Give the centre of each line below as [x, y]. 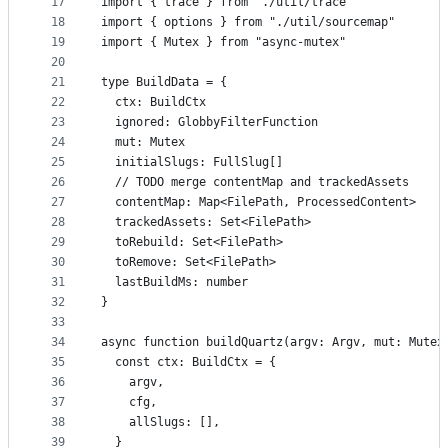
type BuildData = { [164, 82]
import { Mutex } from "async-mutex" [223, 42]
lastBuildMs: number [174, 282]
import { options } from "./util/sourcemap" [248, 22]
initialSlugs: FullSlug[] [192, 162]
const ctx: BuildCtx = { [188, 362]
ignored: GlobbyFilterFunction [209, 122]
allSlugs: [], [160, 422]
